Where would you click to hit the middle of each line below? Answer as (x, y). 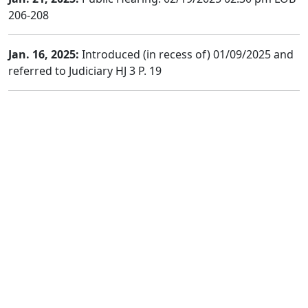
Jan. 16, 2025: (44, 54)
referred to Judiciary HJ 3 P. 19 (85, 71)
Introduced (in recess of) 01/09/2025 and (186, 54)
